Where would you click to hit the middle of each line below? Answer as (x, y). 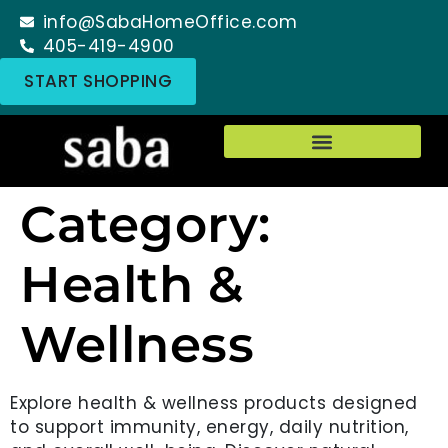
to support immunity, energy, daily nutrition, (209, 427)
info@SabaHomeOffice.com (169, 22)
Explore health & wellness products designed (214, 403)
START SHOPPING (98, 81)
